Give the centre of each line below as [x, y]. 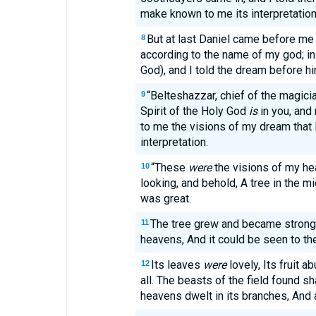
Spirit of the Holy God [194, 111]
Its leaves [177, 265]
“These [169, 168]
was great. [165, 199]
